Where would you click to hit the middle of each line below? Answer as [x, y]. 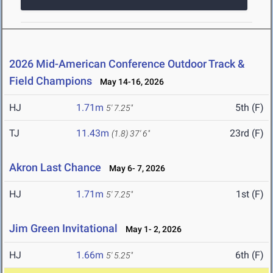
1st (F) [250, 194]
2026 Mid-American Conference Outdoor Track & [127, 64]
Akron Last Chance [55, 168]
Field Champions [51, 81]
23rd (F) [247, 133]
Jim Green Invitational [63, 229]
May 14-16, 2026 [129, 82]
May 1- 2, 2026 [151, 229]
